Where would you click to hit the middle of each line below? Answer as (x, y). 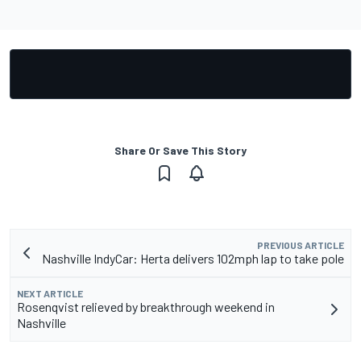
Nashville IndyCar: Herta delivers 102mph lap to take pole (193, 258)
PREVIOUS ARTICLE (301, 245)
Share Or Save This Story (180, 150)
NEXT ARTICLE (50, 293)
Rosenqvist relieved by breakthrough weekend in (146, 306)
